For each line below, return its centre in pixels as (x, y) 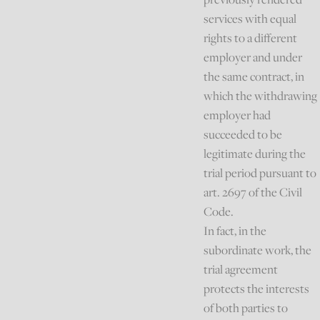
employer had (237, 115)
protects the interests (257, 289)
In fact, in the (235, 231)
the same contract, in (254, 77)
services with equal (250, 19)
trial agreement (241, 270)
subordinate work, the (258, 250)
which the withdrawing (261, 96)
